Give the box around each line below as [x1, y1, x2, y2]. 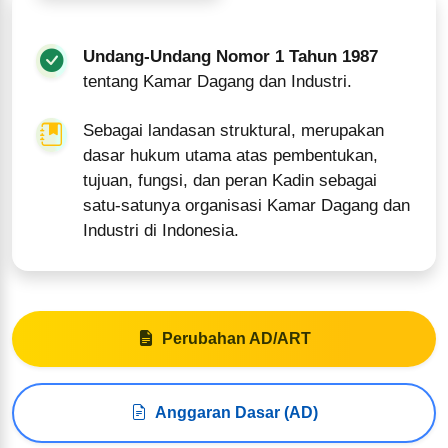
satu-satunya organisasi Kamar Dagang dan [83, 195, 411, 215]
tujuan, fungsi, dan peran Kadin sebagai [83, 170, 378, 190]
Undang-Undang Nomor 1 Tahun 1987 [83, 46, 379, 66]
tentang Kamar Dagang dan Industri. [83, 71, 353, 91]
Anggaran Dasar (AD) [154, 404, 318, 421]
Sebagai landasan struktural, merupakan [83, 120, 385, 140]
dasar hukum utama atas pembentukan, [83, 145, 379, 165]
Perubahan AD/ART [161, 330, 311, 347]
